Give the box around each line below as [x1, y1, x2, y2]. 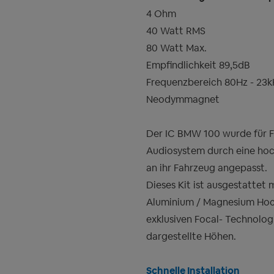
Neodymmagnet [146, 93, 220, 106]
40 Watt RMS [146, 24, 206, 38]
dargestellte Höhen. [146, 230, 236, 243]
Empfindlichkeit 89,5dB [146, 59, 250, 72]
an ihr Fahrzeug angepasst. [146, 161, 267, 175]
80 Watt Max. [146, 42, 207, 55]
